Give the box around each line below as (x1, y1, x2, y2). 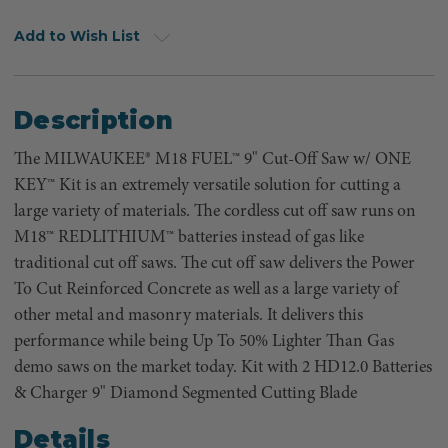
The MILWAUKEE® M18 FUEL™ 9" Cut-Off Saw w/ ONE (14, 151, 411, 169)
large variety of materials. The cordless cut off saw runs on (14, 203, 416, 221)
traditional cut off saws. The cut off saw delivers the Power (14, 255, 415, 273)
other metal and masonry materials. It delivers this (14, 307, 363, 325)
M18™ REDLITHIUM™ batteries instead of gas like (14, 229, 364, 247)
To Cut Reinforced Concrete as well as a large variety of (14, 281, 398, 299)
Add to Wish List (14, 27, 140, 46)
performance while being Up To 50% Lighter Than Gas (14, 333, 394, 351)
